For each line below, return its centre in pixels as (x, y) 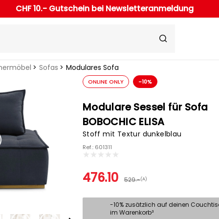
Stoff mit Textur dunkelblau (132, 134)
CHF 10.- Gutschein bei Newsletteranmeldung (104, 9)
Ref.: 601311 (97, 147)
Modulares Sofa (92, 68)
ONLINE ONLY (106, 82)
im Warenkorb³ (131, 213)
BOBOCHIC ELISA (123, 122)
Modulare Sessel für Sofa (145, 107)
